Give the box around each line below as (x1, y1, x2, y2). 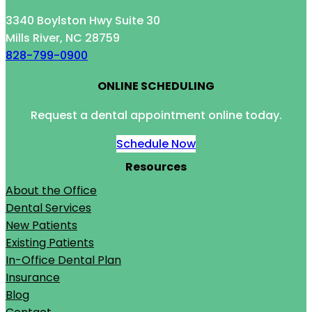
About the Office (6, 182, 97, 199)
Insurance (6, 270, 60, 286)
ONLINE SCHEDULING (97, 77, 214, 94)
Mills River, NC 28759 (6, 29, 120, 46)
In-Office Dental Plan (6, 252, 121, 269)
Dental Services (6, 200, 91, 217)
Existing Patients (6, 235, 94, 251)
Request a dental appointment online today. (30, 107, 282, 123)
